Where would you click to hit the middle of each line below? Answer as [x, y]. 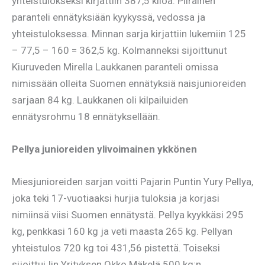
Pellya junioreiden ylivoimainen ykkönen [104, 149]
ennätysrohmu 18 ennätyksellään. [86, 116]
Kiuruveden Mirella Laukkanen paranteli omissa [115, 67]
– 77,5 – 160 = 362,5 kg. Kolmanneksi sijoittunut [119, 50]
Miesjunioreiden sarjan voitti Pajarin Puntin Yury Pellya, [132, 182]
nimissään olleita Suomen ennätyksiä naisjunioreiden [129, 83]
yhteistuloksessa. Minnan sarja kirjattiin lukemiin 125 [129, 33]
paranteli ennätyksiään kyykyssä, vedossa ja [109, 17]
